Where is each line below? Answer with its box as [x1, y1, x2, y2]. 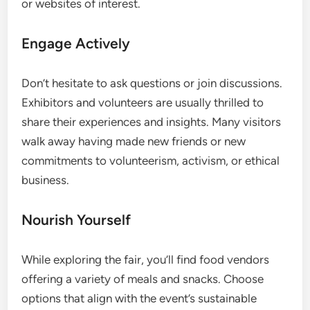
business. [21, 172, 70, 187]
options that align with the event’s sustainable [21, 291, 257, 305]
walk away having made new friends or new [21, 134, 246, 148]
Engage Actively [21, 34, 131, 52]
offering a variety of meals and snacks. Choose [21, 271, 264, 286]
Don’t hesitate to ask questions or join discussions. [21, 75, 283, 90]
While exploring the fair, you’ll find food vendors [21, 252, 270, 266]
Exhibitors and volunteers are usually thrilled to [21, 95, 264, 109]
